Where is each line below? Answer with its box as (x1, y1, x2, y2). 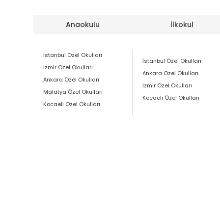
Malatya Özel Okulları (43, 87, 103, 96)
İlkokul (170, 19, 193, 29)
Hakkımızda (113, 142, 151, 151)
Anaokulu (66, 19, 100, 29)
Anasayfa (50, 142, 82, 151)
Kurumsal (183, 142, 214, 151)
